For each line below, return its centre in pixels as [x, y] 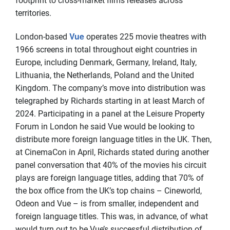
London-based [42, 37]
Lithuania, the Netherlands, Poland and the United [105, 75]
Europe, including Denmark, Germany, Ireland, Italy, [106, 62]
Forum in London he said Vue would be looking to [105, 127]
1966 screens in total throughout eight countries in [106, 50]
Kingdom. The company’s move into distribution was [110, 88]
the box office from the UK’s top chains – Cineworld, [109, 191]
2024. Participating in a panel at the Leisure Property [110, 114]
